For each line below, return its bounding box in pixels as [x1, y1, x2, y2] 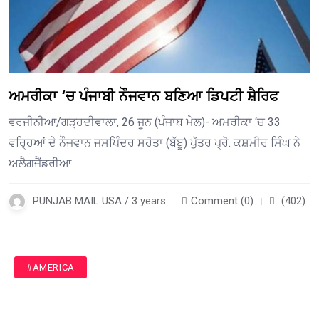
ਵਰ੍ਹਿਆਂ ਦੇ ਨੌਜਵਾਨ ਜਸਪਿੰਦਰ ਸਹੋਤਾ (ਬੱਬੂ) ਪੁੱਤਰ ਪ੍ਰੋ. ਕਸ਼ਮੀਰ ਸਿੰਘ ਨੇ [9, 136, 300, 150]
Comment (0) [191, 194, 253, 208]
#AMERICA [26, 262, 75, 273]
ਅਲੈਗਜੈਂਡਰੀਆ [9, 157, 71, 171]
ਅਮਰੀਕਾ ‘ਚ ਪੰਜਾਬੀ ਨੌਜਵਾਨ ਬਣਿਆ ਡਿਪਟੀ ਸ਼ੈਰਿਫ [9, 86, 278, 108]
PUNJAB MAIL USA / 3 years [33, 194, 166, 208]
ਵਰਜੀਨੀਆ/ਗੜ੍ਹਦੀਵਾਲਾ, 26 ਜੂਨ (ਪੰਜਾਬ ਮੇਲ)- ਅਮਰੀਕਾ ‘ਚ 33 [9, 115, 281, 130]
